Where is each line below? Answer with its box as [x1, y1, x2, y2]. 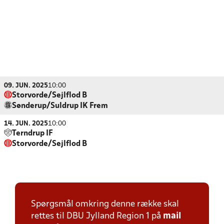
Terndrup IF [12, 130, 53, 137]
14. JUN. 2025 [4, 120, 48, 127]
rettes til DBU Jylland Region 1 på [31, 212, 163, 220]
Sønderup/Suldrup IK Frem [12, 102, 108, 109]
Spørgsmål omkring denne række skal [31, 200, 179, 208]
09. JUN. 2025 [4, 82, 48, 89]
